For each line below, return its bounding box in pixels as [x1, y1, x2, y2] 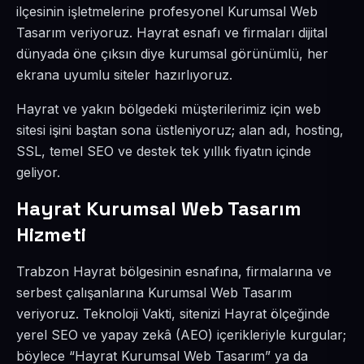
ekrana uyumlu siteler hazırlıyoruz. [16, 67, 232, 83]
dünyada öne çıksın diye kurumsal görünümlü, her [16, 45, 328, 62]
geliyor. [16, 164, 60, 180]
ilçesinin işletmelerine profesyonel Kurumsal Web [16, 3, 318, 19]
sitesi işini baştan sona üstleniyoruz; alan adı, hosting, [16, 122, 344, 138]
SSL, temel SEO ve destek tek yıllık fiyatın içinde [16, 143, 311, 159]
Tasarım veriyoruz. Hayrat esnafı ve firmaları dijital [16, 24, 327, 41]
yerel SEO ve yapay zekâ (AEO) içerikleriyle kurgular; [16, 327, 346, 343]
